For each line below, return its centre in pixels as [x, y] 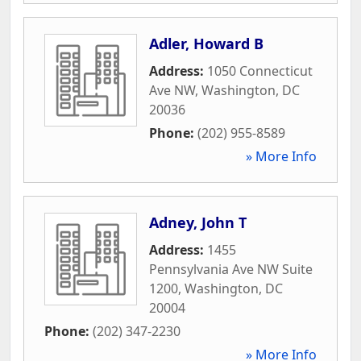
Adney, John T [198, 222]
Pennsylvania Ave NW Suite [231, 269]
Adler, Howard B [206, 43]
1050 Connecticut [260, 71]
